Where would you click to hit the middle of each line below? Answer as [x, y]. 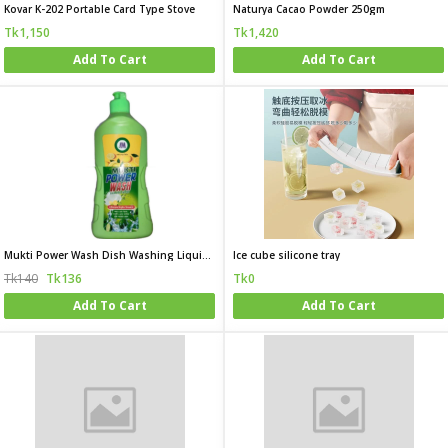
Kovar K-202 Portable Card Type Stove [99, 9]
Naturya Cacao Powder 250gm [309, 9]
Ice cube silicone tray [286, 255]
